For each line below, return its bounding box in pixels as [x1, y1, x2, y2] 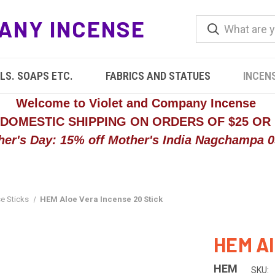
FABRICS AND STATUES [105, 69, 211, 82]
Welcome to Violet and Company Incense [15, 96, 260, 110]
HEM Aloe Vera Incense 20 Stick [39, 195, 163, 204]
